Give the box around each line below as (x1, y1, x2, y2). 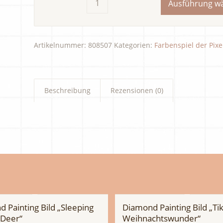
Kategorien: (114, 40, 155, 50)
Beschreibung (44, 85, 91, 95)
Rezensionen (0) (111, 85, 164, 95)
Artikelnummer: (34, 40, 89, 50)
